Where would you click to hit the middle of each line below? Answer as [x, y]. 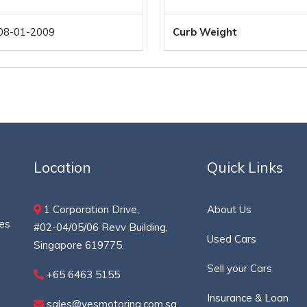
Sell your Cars [240, 268]
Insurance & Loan [248, 298]
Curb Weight [205, 32]
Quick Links [245, 167]
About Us [230, 209]
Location [62, 167]
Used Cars [232, 239]
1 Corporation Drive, [90, 209]
